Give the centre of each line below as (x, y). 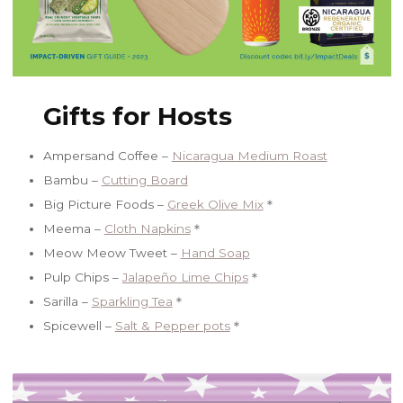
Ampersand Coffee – (107, 155)
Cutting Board (144, 179)
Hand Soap (215, 252)
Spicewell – (79, 325)
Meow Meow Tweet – (112, 252)
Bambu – (72, 179)
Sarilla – (67, 301)
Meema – (73, 228)
